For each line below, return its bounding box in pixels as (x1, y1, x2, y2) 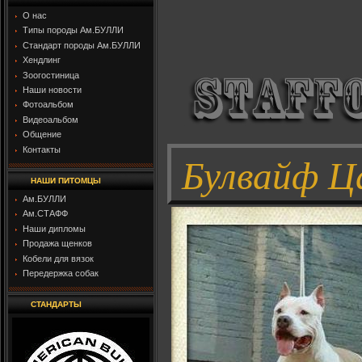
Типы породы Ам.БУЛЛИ (23, 25, 124, 36)
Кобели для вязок (23, 253, 94, 263)
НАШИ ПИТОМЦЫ (31, 176, 101, 185)
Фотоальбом (23, 99, 74, 110)
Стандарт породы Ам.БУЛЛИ (23, 40, 141, 50)
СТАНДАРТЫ (31, 300, 82, 309)
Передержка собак (23, 267, 99, 278)
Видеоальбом (23, 114, 78, 124)
